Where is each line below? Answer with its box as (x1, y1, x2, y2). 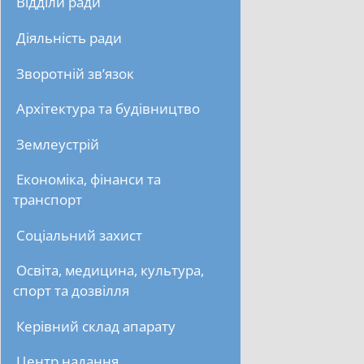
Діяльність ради (16, 28, 123, 48)
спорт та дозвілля (13, 281, 130, 301)
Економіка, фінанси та (16, 170, 162, 189)
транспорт (13, 190, 83, 210)
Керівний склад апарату (16, 316, 176, 336)
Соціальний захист (16, 225, 143, 245)
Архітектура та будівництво (16, 99, 201, 119)
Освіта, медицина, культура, (16, 261, 205, 280)
